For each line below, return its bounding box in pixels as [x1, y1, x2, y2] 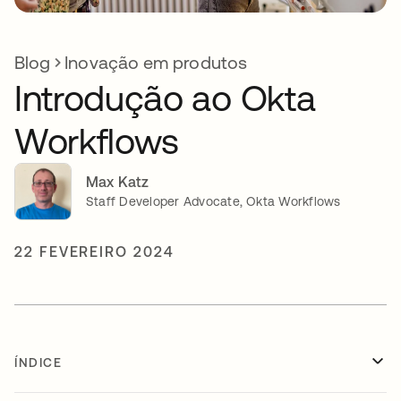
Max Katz [86, 174, 149, 191]
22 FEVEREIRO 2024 [14, 243, 175, 260]
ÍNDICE [14, 354, 63, 370]
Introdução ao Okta [14, 77, 316, 118]
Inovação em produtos [64, 51, 247, 73]
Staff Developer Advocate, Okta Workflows [86, 194, 341, 209]
